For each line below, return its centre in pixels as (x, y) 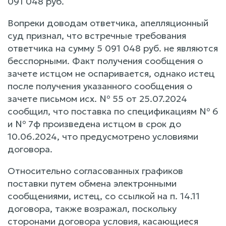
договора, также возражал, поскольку (92, 208)
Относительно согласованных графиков (95, 171)
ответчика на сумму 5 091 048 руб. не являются (113, 48)
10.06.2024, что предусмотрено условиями (103, 136)
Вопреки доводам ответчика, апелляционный (108, 23)
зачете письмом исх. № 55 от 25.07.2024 (97, 98)
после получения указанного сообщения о (100, 86)
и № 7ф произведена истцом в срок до (94, 124)
